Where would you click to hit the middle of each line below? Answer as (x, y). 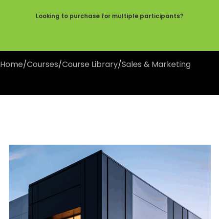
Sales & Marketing (156, 64)
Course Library (90, 64)
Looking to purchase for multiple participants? (109, 16)
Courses (43, 64)
